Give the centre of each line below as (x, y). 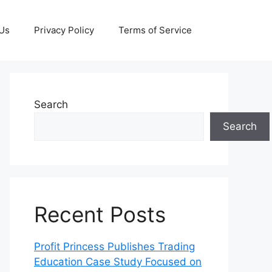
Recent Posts (100, 214)
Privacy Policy (64, 30)
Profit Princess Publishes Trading (114, 246)
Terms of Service (155, 30)
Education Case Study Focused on (118, 262)
